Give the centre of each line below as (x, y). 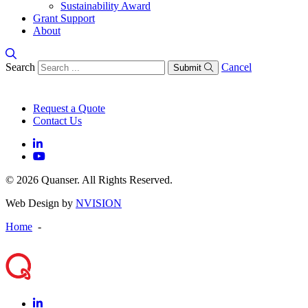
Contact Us (57, 121)
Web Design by (41, 203)
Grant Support (64, 18)
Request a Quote (69, 108)
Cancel (236, 67)
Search (20, 67)
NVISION (99, 203)
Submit (187, 68)
